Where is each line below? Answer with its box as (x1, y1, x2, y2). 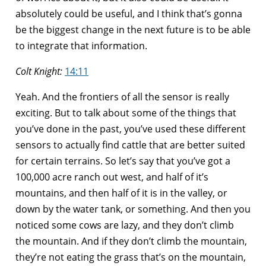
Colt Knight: (15, 64, 62, 78)
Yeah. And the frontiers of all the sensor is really (15, 90, 229, 103)
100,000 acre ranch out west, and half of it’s (15, 170, 208, 183)
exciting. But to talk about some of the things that (15, 106, 236, 119)
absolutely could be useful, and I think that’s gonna (15, 7, 242, 20)
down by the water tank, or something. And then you (15, 202, 251, 216)
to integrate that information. (15, 39, 147, 52)
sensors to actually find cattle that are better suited (15, 138, 245, 151)
